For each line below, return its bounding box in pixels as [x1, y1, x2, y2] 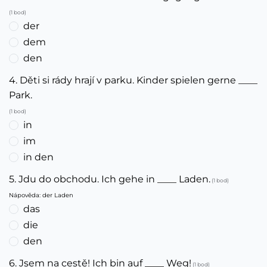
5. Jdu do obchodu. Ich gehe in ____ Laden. [9, 173, 210, 185]
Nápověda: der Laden [9, 191, 73, 199]
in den [23, 151, 54, 163]
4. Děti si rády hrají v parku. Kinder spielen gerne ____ [9, 74, 257, 86]
